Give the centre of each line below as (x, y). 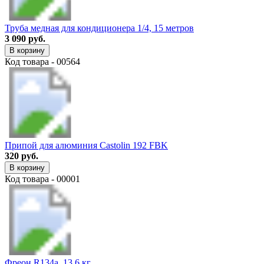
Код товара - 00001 (42, 179)
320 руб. (22, 156)
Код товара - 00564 (42, 61)
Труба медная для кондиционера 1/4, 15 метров (99, 28)
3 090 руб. (25, 38)
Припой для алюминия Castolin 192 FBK (86, 145)
